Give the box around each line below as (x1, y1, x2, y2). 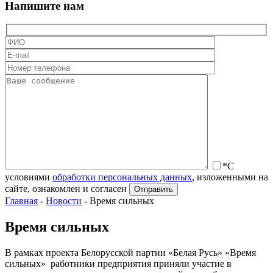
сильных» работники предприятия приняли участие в (5, 258, 232, 269)
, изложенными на (192, 172, 268, 183)
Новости (46, 196, 82, 207)
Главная (5, 196, 38, 207)
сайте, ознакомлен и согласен (5, 183, 127, 194)
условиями (5, 172, 52, 183)
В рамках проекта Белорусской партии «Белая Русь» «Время (5, 247, 256, 258)
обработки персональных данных (52, 172, 192, 183)
